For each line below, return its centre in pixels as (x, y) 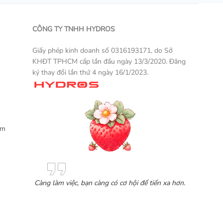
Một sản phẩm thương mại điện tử (153, 85)
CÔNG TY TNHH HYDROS (74, 29)
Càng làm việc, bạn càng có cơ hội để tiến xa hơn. (110, 183)
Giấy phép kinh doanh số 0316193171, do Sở (103, 51)
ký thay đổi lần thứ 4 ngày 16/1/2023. (91, 72)
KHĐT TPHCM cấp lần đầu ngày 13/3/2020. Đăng (109, 61)
